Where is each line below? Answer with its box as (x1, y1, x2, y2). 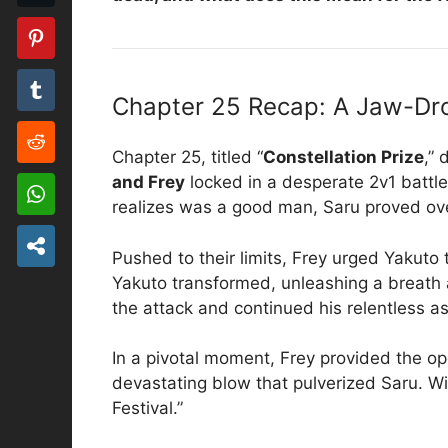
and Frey (112, 172, 185, 193)
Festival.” (112, 398, 183, 419)
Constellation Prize (263, 147, 424, 168)
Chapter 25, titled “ (112, 147, 263, 168)
